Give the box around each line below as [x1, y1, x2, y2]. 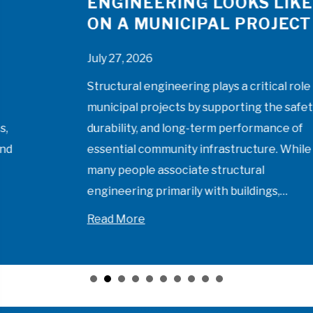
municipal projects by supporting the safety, [35, 100, 268, 114]
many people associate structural [35, 163, 212, 177]
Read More [35, 212, 93, 226]
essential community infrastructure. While [35, 142, 259, 156]
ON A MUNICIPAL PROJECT [35, 14, 259, 33]
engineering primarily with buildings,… [35, 184, 235, 198]
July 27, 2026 [35, 51, 101, 65]
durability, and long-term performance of [35, 121, 251, 135]
